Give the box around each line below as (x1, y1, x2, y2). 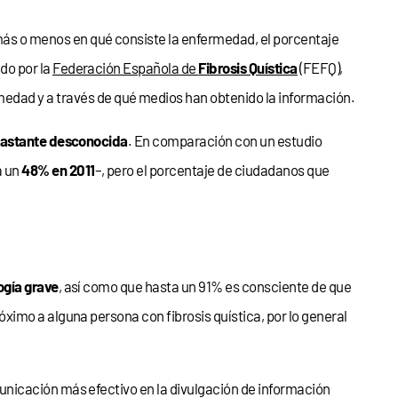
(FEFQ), (297, 58, 343, 76)
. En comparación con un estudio (127, 131, 322, 149)
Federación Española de (52, 58, 199, 76)
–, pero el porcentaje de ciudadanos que (94, 160, 330, 179)
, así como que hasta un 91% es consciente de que (58, 276, 352, 295)
